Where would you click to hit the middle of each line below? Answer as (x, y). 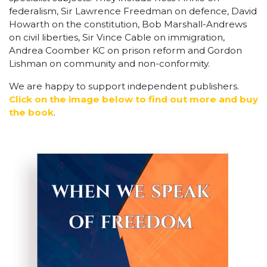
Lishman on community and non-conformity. (109, 63)
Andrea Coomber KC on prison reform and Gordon (125, 50)
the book (31, 112)
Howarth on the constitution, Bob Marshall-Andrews (128, 24)
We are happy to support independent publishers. (124, 86)
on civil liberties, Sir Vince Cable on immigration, (117, 37)
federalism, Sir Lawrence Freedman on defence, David (133, 11)
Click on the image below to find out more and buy (133, 99)
